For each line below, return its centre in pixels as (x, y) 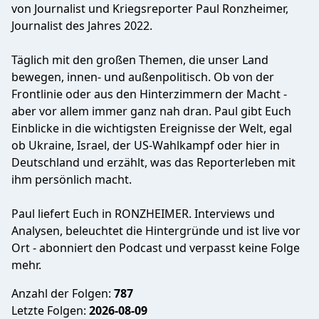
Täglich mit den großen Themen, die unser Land (140, 60)
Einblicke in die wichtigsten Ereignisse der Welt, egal (152, 128)
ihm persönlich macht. (72, 179)
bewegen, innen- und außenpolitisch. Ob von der (143, 77)
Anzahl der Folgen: (63, 293)
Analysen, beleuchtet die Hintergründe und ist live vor (156, 231)
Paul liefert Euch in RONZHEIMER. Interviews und (143, 214)
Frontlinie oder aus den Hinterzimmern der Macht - (149, 94)
